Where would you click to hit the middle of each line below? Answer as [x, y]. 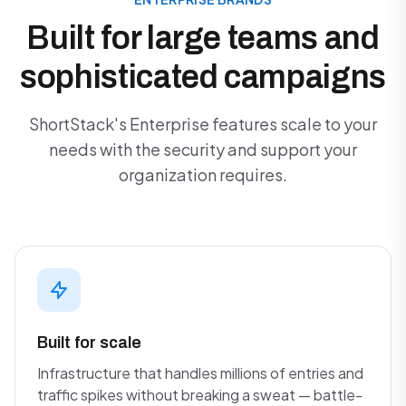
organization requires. [203, 174]
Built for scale [89, 343]
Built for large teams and [203, 38]
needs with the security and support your [203, 149]
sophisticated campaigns [203, 77]
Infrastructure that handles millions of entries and [200, 373]
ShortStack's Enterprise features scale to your [203, 124]
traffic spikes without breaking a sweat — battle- [200, 395]
